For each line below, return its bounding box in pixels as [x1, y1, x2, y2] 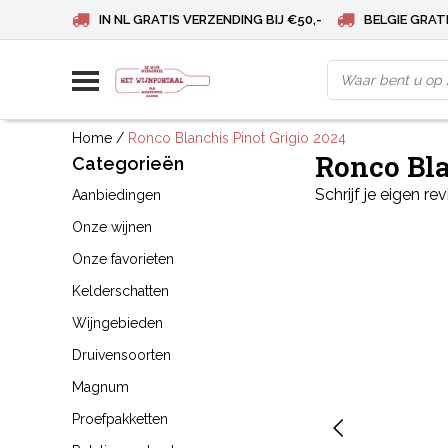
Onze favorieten [72, 251, 174, 267]
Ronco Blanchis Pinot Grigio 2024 [128, 129, 346, 146]
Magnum [72, 379, 129, 395]
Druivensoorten [72, 347, 171, 363]
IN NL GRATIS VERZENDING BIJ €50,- [99, 12, 322, 27]
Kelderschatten [72, 283, 169, 299]
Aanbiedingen [72, 187, 161, 203]
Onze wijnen [72, 219, 152, 235]
